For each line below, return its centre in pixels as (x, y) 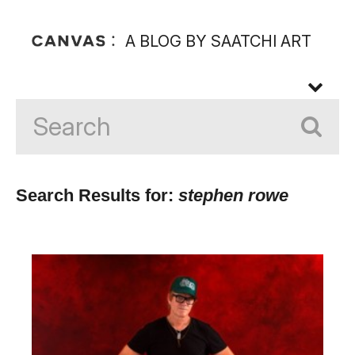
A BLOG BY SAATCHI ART (218, 41)
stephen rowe (233, 195)
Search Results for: (97, 195)
